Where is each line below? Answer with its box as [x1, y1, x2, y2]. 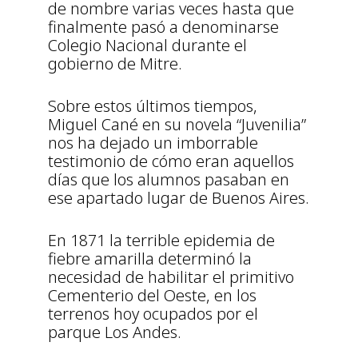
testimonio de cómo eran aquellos [48, 150, 294, 173]
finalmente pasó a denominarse [48, 16, 279, 38]
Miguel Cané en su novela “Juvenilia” [48, 113, 306, 136]
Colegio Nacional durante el [48, 34, 247, 57]
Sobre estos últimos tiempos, [48, 95, 257, 117]
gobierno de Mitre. [48, 53, 182, 75]
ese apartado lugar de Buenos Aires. [48, 187, 309, 209]
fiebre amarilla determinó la [48, 248, 252, 270]
